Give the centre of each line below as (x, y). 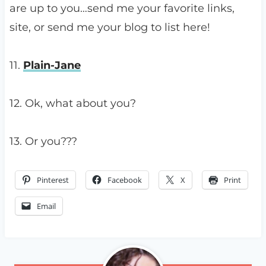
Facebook (124, 180)
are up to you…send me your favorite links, (122, 9)
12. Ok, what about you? (72, 104)
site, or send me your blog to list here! (110, 28)
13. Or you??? (43, 142)
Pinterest (53, 180)
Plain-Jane (52, 66)
